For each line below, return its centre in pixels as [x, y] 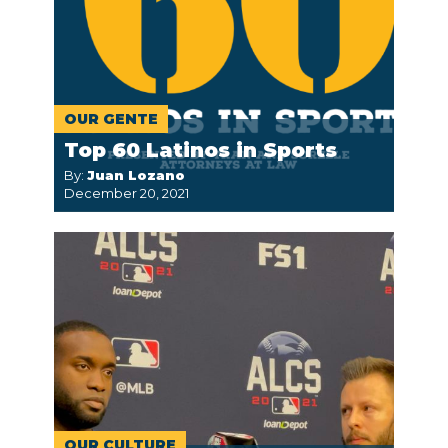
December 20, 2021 [126, 193]
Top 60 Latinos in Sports [200, 150]
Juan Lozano [136, 175]
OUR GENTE [111, 119]
